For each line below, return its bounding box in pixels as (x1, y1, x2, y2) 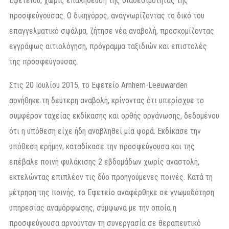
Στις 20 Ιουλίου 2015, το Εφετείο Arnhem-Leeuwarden (9, 80, 188, 90)
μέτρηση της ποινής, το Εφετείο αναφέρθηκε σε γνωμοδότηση (9, 188, 214, 198)
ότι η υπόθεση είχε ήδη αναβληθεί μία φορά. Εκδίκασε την (9, 126, 201, 136)
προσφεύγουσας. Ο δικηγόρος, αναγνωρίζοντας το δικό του (9, 11, 204, 21)
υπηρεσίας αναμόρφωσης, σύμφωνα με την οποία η (9, 203, 176, 213)
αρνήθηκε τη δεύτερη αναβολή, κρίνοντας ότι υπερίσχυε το (9, 96, 204, 106)
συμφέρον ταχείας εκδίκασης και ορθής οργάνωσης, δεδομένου (9, 111, 219, 121)
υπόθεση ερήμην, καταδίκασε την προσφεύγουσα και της (9, 142, 195, 152)
